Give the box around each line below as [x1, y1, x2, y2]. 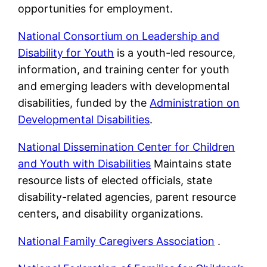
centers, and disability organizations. [18, 207, 204, 221]
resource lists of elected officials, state [18, 174, 213, 187]
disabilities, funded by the [18, 97, 150, 110]
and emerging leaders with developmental [18, 80, 230, 93]
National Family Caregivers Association [18, 235, 215, 248]
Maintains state [151, 157, 232, 170]
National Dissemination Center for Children [18, 141, 235, 154]
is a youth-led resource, [114, 46, 236, 60]
